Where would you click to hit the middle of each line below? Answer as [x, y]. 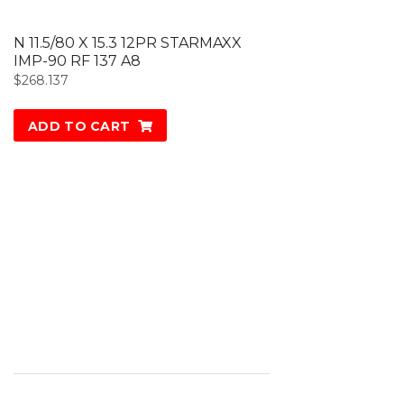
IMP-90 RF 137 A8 [77, 61]
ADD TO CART [79, 127]
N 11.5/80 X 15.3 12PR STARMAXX [128, 43]
